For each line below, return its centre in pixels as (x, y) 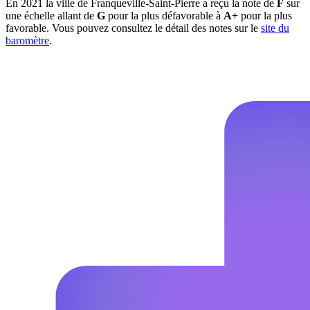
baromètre (27, 41)
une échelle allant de (51, 16)
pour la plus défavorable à (164, 16)
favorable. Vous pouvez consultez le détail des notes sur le (133, 28)
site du (275, 28)
